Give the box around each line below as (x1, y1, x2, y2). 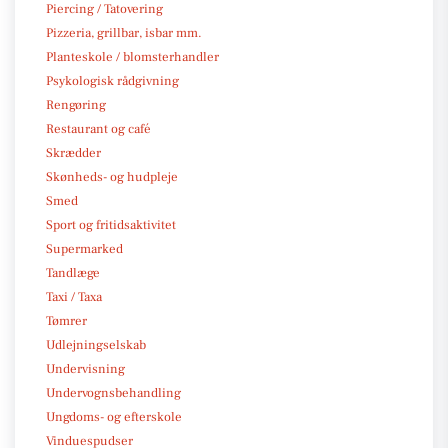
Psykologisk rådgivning (46, 72, 179, 89)
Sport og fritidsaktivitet (46, 216, 176, 233)
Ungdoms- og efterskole (46, 408, 182, 425)
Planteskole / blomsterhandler (46, 48, 219, 65)
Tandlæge (46, 264, 100, 281)
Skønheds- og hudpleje (46, 168, 178, 185)
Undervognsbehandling (46, 384, 181, 401)
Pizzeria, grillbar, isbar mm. (46, 24, 202, 41)
